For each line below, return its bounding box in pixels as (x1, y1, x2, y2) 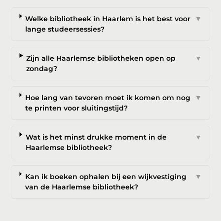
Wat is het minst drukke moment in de (25, 132, 167, 142)
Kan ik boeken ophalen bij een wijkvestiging (25, 172, 186, 181)
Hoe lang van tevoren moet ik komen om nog (25, 93, 190, 102)
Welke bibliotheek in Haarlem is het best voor (25, 14, 191, 23)
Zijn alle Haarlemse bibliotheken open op (26, 53, 176, 63)
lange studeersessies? (25, 24, 105, 34)
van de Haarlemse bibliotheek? (25, 182, 138, 191)
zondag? (26, 64, 58, 73)
